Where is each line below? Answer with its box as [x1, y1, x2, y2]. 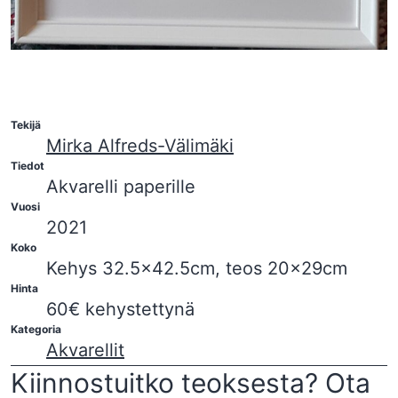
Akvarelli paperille [46, 176, 195, 198]
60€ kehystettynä [46, 298, 195, 321]
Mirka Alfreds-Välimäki [46, 135, 234, 157]
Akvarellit [46, 339, 124, 362]
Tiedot [11, 159, 44, 173]
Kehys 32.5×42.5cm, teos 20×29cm [46, 258, 347, 280]
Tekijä [11, 118, 41, 132]
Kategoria [11, 322, 61, 337]
